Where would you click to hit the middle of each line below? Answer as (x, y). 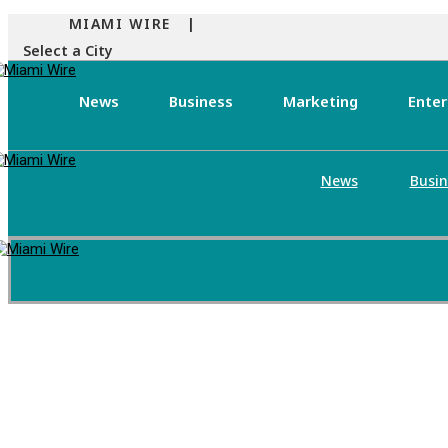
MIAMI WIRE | (132, 23)
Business (201, 101)
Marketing (321, 101)
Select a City (68, 50)
